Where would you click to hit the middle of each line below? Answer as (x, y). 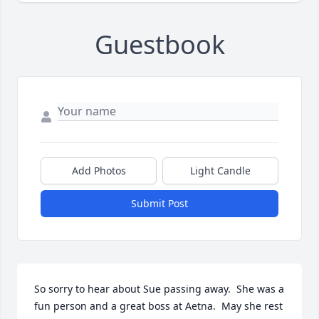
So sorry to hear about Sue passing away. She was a (159, 289)
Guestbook (159, 45)
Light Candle (220, 171)
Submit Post (159, 204)
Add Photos (99, 171)
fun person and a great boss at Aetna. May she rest (158, 306)
